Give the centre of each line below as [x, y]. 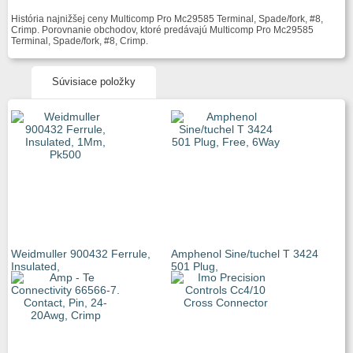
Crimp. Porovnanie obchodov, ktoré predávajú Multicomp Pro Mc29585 [162, 30]
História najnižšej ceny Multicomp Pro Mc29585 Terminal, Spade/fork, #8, [167, 19]
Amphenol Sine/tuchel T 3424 [245, 254]
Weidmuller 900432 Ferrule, [81, 254]
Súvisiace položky [94, 82]
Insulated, [35, 266]
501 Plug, [195, 266]
